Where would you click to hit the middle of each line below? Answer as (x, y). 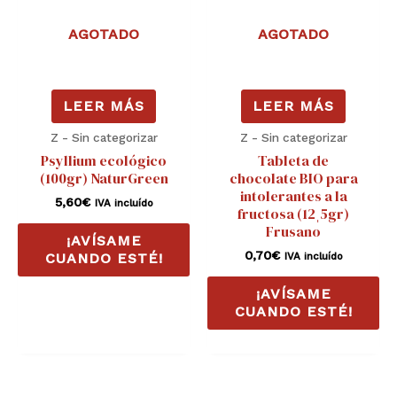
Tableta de (293, 160)
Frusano (293, 231)
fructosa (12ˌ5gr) (293, 213)
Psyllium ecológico (104, 160)
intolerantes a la (293, 195)
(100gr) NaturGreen (104, 178)
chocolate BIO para (293, 178)
